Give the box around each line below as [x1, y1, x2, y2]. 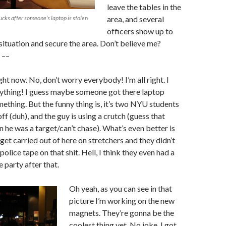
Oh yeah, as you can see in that [69, 184, 172, 193]
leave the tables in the [107, 2, 181, 12]
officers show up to [107, 26, 173, 36]
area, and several [107, 14, 164, 24]
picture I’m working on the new [69, 196, 175, 205]
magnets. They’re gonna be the [69, 208, 174, 217]
